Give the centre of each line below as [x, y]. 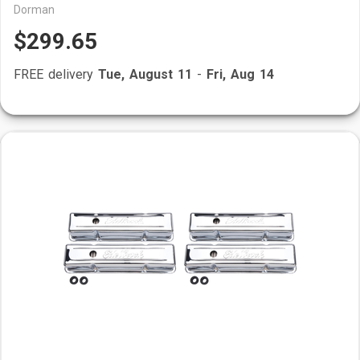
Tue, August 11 [145, 74]
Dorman [34, 10]
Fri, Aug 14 [240, 74]
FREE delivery [56, 74]
